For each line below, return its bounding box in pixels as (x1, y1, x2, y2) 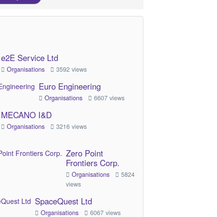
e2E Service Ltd (1, 52, 59, 64)
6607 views (92, 93, 125, 103)
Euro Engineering (39, 80, 101, 93)
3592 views (54, 65, 87, 74)
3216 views (54, 122, 87, 131)
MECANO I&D (1, 109, 52, 121)
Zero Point (66, 147, 104, 159)
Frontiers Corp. (66, 157, 120, 169)
